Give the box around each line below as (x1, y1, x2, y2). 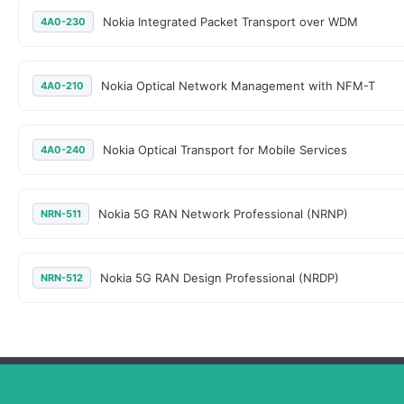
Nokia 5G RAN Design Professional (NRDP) (100, 271, 339, 285)
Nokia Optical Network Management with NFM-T (101, 78, 375, 93)
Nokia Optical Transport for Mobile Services (103, 142, 347, 157)
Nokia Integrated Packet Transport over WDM (103, 14, 358, 29)
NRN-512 (41, 271, 83, 284)
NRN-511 (41, 207, 81, 220)
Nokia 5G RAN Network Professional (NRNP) (98, 207, 348, 221)
